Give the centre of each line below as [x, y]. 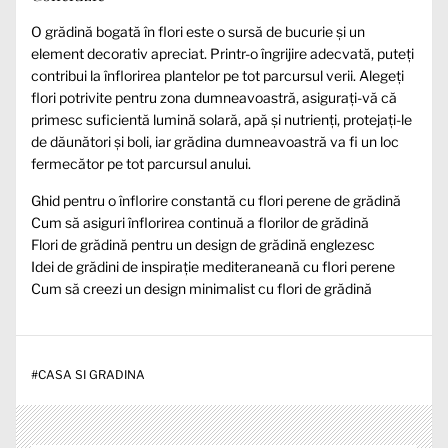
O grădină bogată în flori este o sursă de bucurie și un [198, 32]
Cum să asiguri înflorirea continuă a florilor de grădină [200, 223]
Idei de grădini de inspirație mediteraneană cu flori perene [213, 267]
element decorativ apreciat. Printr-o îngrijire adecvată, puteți [222, 54]
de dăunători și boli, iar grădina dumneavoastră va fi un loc [215, 142]
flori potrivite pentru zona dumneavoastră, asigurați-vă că [214, 98]
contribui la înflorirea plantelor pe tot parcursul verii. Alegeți [217, 76]
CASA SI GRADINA [91, 375]
